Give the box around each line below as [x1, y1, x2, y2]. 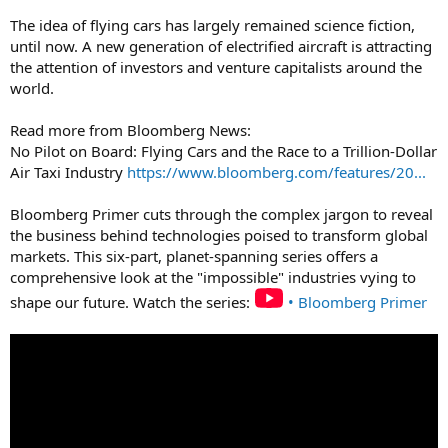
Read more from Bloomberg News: [10, 119, 251, 140]
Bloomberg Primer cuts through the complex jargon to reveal [10, 203, 433, 224]
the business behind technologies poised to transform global [10, 224, 428, 245]
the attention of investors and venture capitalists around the [10, 56, 422, 77]
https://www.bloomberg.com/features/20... [127, 161, 426, 182]
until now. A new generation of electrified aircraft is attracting [10, 35, 432, 56]
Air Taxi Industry [10, 161, 127, 182]
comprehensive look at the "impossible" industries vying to [10, 266, 416, 287]
